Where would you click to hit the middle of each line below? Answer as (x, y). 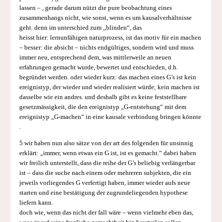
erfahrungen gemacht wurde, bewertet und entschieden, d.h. (98, 68)
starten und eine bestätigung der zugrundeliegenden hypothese (103, 193)
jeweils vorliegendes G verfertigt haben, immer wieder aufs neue (105, 183)
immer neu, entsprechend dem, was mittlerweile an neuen (95, 58)
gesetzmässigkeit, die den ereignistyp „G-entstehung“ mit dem (103, 107)
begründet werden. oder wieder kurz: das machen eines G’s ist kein (108, 78)
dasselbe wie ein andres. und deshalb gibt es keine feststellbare (103, 97)
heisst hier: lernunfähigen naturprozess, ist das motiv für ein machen (110, 38)
